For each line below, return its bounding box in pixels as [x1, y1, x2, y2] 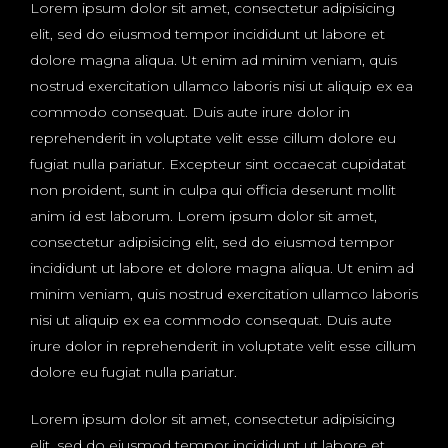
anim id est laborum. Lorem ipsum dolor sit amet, [30, 207, 377, 226]
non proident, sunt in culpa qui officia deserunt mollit [30, 181, 396, 200]
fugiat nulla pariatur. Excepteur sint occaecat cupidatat [30, 155, 406, 174]
